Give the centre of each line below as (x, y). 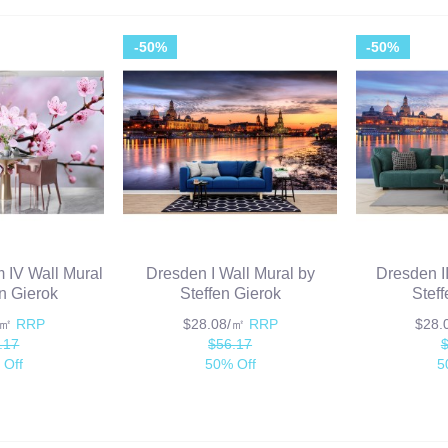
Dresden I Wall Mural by (230, 274)
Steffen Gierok (230, 294)
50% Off (230, 364)
